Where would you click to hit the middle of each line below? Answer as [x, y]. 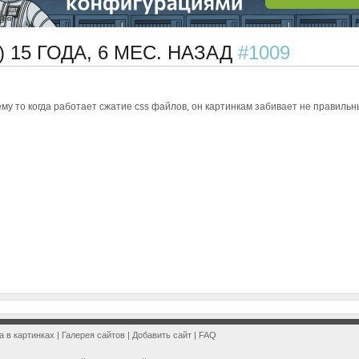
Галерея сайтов [93, 335]
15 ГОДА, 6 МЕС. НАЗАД [124, 52]
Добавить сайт [162, 335]
